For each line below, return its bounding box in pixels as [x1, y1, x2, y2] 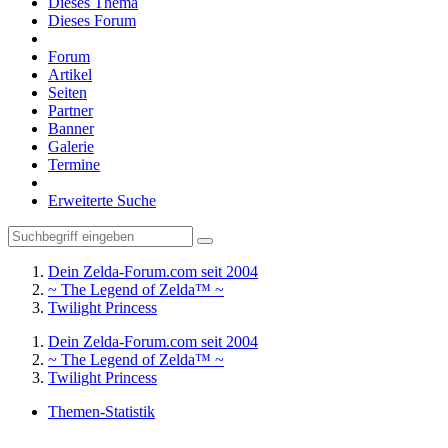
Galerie [48, 138, 94, 155]
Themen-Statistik [48, 403, 155, 420]
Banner [48, 120, 94, 137]
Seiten [48, 84, 87, 101]
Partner [48, 102, 93, 119]
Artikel [48, 66, 92, 83]
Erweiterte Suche [48, 192, 156, 209]
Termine [48, 156, 100, 173]
